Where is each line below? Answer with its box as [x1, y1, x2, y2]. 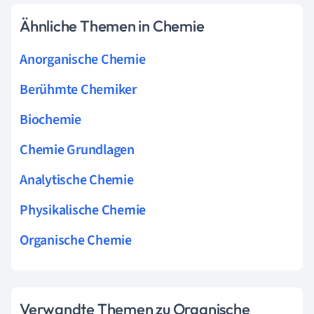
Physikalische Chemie [20, 200, 146, 220]
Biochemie [20, 109, 81, 130]
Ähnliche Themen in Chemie [20, 15, 205, 36]
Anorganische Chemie [20, 49, 146, 69]
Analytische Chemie [20, 170, 134, 190]
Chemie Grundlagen [20, 139, 135, 160]
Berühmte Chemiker [20, 79, 137, 100]
